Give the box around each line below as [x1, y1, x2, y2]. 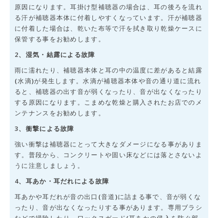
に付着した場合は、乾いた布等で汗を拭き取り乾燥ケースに [15, 24, 203, 33]
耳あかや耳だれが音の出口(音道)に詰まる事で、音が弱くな [15, 192, 201, 201]
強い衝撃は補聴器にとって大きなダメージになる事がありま [15, 140, 203, 149]
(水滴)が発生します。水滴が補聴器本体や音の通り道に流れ [15, 76, 201, 86]
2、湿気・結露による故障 [15, 50, 95, 59]
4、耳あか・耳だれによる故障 [15, 177, 109, 186]
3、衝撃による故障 [15, 124, 74, 133]
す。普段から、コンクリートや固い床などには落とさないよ [15, 150, 203, 160]
